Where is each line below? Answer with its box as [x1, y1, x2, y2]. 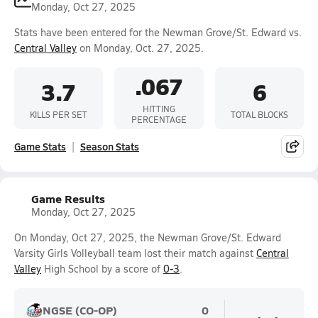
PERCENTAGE [131, 114, 187, 125]
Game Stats [14, 139, 66, 153]
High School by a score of [41, 262, 163, 275]
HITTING [142, 103, 175, 114]
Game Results [31, 190, 105, 207]
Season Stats [80, 139, 139, 153]
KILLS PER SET [30, 108, 88, 120]
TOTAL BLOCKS [230, 108, 288, 120]
